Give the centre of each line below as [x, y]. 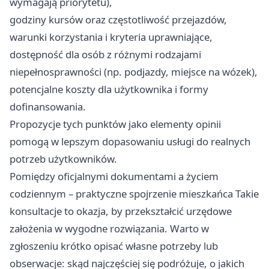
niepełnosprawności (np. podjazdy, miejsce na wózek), [134, 72]
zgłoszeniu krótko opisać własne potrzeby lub [114, 246]
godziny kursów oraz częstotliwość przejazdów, [118, 20]
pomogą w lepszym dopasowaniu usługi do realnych [130, 142]
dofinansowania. [48, 107]
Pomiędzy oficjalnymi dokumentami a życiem [114, 177]
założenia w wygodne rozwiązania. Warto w [109, 229]
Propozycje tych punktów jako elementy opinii [115, 124]
